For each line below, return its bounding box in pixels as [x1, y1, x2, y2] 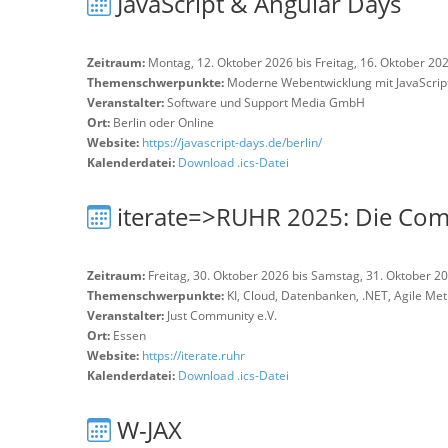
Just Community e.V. [167, 307, 277, 324]
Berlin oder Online [113, 114, 214, 131]
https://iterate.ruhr [142, 347, 245, 364]
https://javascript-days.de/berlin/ [142, 134, 322, 151]
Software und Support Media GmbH [167, 94, 365, 111]
